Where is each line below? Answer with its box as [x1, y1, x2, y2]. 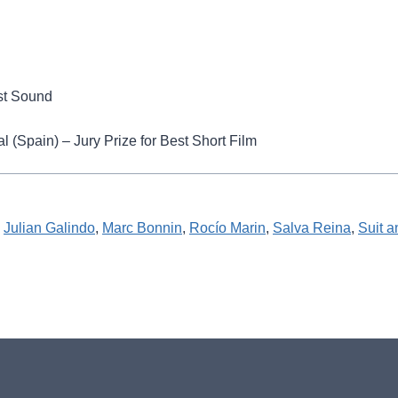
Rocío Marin [189, 219, 266, 235]
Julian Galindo [4, 219, 95, 235]
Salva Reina [273, 219, 351, 235]
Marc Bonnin [102, 219, 182, 235]
